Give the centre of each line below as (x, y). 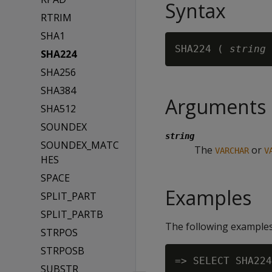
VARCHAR (232, 151)
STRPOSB (63, 251)
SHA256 (59, 72)
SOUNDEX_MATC (80, 145)
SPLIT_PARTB (72, 214)
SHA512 (59, 109)
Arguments (216, 107)
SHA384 (59, 90)
